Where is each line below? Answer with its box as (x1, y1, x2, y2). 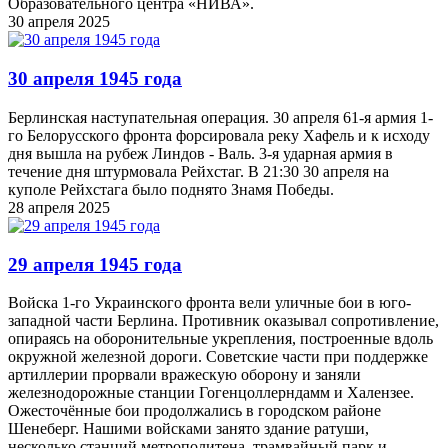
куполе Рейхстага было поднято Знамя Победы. (8, 180, 334, 198)
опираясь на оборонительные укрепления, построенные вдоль (8, 330, 433, 348)
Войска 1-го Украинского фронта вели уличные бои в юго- (8, 294, 411, 312)
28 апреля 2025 (8, 198, 110, 216)
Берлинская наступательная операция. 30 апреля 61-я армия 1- (8, 108, 433, 126)
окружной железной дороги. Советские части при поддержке (8, 348, 428, 366)
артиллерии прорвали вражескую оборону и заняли (8, 366, 361, 384)
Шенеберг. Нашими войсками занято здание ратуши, (8, 420, 369, 438)
